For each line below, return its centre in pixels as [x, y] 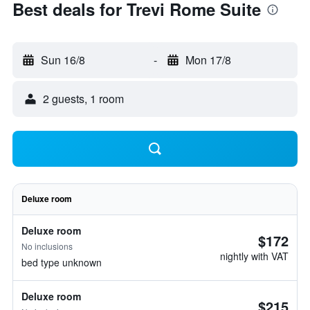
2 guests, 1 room [83, 99]
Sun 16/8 [63, 60]
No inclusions [47, 246]
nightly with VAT [254, 256]
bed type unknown [62, 262]
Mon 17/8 [208, 60]
